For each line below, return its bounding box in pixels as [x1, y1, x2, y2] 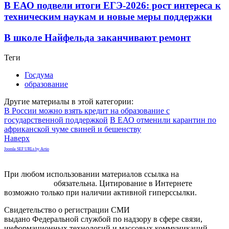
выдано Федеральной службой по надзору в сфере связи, [4, 214, 202, 223]
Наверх [4, 133, 30, 143]
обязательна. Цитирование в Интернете [52, 178, 192, 188]
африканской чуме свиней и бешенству [4, 124, 141, 133]
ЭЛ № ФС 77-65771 [132, 205, 200, 214]
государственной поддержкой [4, 115, 108, 124]
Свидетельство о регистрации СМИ [4, 205, 132, 214]
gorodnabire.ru [4, 178, 52, 188]
